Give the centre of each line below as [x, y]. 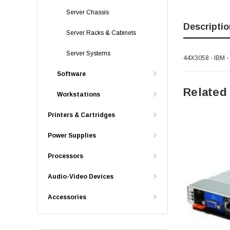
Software [71, 74]
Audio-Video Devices [81, 177]
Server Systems [88, 53]
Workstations [79, 94]
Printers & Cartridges [81, 115]
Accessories [67, 197]
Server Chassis [88, 12]
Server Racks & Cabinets [101, 33]
